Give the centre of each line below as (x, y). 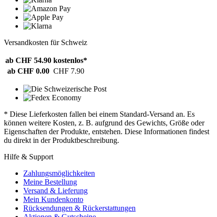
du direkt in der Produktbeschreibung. (62, 140)
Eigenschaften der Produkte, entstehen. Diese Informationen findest (107, 132)
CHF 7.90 (69, 71)
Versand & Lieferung (55, 191)
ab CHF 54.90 (28, 61)
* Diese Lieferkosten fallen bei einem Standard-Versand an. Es (99, 114)
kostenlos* (70, 61)
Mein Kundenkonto (53, 200)
